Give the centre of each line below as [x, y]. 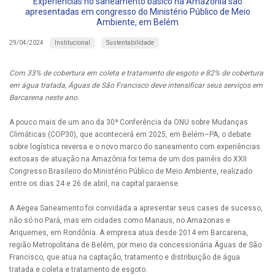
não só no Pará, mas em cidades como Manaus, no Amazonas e [120, 220]
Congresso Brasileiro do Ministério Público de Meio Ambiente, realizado [131, 171]
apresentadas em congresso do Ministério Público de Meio [137, 11]
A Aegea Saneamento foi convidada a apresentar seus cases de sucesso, [136, 208]
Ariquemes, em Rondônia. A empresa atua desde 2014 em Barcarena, [129, 232]
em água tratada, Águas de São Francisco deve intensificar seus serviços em [136, 85]
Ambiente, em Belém [137, 22]
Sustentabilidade [130, 42]
